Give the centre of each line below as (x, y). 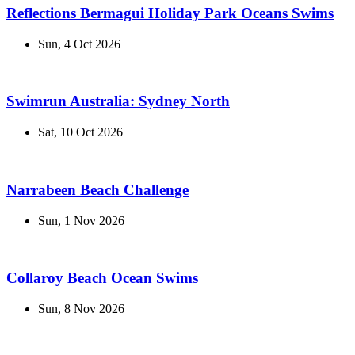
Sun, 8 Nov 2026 (81, 309)
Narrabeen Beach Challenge (97, 189)
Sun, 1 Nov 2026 (81, 220)
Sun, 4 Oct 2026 (79, 44)
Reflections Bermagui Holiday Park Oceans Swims (170, 13)
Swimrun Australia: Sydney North (118, 101)
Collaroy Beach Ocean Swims (102, 278)
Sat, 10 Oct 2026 (80, 132)
